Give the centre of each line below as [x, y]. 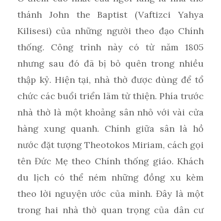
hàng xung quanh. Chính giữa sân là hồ [110, 128]
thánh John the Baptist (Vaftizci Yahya [110, 14]
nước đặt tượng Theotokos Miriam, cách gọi [110, 145]
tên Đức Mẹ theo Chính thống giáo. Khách [110, 161]
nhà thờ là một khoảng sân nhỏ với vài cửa [110, 112]
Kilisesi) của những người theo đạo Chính [110, 31]
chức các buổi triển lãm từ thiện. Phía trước [110, 96]
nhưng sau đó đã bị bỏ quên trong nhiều [110, 63]
